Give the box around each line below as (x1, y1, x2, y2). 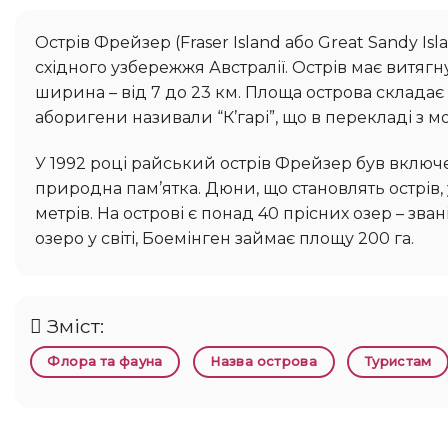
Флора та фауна (47, 354, 163, 370)
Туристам (364, 354, 432, 370)
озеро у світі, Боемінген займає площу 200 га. (35, 228, 414, 248)
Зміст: (47, 314, 104, 339)
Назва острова (210, 354, 318, 370)
